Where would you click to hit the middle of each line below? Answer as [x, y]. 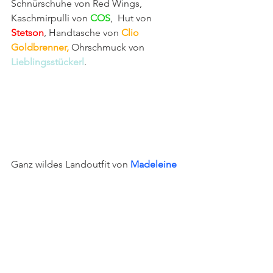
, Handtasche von [83, 33]
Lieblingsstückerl [48, 62]
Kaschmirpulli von [51, 18]
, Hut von [132, 18]
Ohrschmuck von [108, 48]
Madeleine [154, 165]
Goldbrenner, [40, 48]
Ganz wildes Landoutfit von [71, 165]
